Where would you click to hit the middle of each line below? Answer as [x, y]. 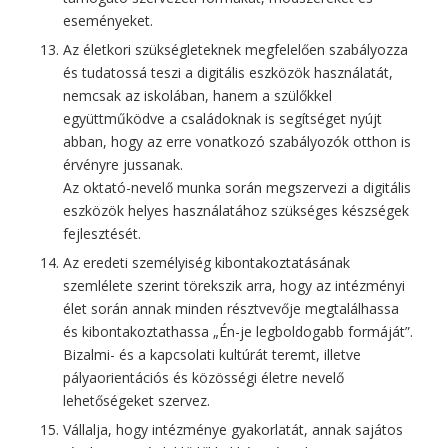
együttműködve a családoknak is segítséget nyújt [222, 118]
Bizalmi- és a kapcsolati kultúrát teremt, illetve [211, 354]
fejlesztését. [101, 233]
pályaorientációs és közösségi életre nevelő [203, 377]
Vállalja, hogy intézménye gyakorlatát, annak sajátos [232, 429]
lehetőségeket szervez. [136, 400]
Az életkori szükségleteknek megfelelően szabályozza [235, 49]
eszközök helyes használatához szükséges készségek [235, 210]
